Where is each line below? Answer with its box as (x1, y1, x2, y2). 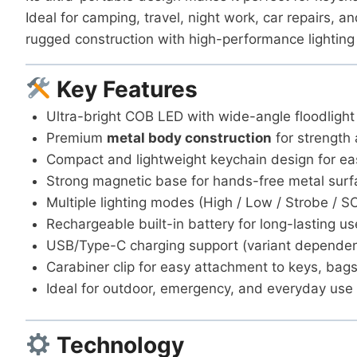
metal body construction (106, 129, 272, 146)
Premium (45, 129, 107, 146)
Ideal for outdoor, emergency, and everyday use (45, 280, 353, 296)
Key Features (51, 75, 198, 103)
